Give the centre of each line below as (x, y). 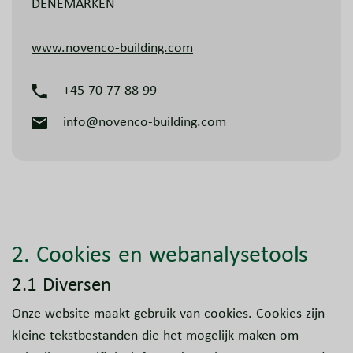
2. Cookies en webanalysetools (160, 253)
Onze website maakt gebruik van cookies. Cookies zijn (168, 313)
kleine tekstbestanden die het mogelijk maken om (155, 335)
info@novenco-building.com (145, 122)
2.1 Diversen (61, 284)
